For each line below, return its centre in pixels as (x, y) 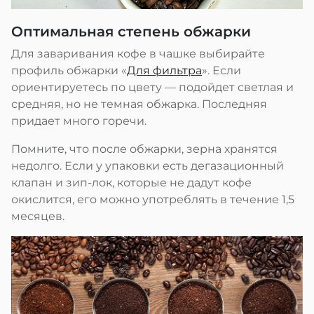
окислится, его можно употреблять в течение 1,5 (153, 199)
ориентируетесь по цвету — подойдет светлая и (152, 87)
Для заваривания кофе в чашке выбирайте (138, 53)
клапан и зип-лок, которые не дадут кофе (131, 182)
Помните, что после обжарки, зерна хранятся (144, 149)
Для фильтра (164, 70)
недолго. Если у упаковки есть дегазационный (148, 165)
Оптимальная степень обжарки (131, 31)
